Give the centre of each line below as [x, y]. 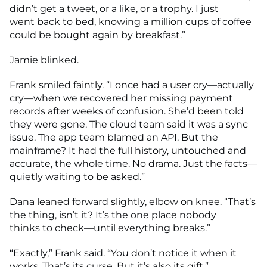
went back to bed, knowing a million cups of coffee [131, 22]
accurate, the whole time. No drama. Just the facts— [133, 164]
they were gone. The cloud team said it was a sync [129, 124]
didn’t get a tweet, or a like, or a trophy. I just [114, 9]
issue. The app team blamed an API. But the [114, 137]
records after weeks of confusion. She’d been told [127, 111]
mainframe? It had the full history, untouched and [128, 150]
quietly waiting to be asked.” [77, 177]
